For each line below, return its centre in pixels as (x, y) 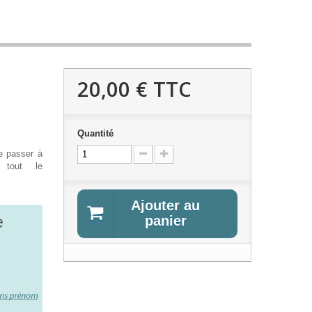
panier (165, 221)
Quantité (95, 133)
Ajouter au (166, 205)
